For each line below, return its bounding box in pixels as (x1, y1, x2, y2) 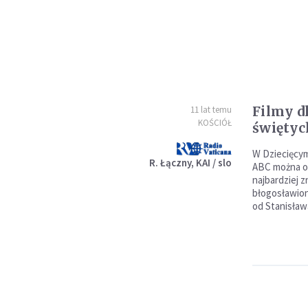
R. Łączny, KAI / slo (148, 156, 232, 169)
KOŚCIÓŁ (197, 117, 232, 129)
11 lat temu (190, 104, 232, 115)
